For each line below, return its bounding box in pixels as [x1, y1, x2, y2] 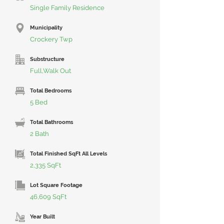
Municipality [30, 24, 62, 31]
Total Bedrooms [30, 87, 71, 94]
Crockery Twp [30, 35, 72, 43]
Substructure [30, 56, 64, 62]
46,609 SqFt [30, 193, 66, 200]
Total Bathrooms [30, 119, 73, 125]
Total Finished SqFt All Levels [30, 150, 107, 157]
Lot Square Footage [30, 182, 82, 188]
